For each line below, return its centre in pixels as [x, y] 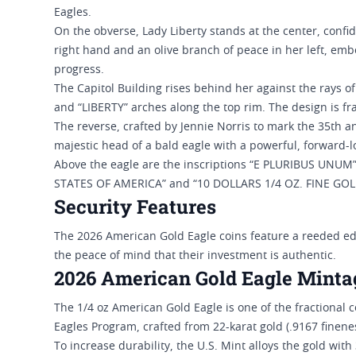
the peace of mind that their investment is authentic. [195, 256]
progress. [81, 70]
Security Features [135, 207]
